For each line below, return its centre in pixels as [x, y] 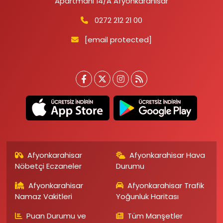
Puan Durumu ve [56, 216]
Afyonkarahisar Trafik [166, 186]
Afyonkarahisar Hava [167, 155]
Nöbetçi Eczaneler [48, 166]
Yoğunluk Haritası [147, 197]
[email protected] [118, 39]
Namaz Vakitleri [43, 197]
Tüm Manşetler [155, 216]
